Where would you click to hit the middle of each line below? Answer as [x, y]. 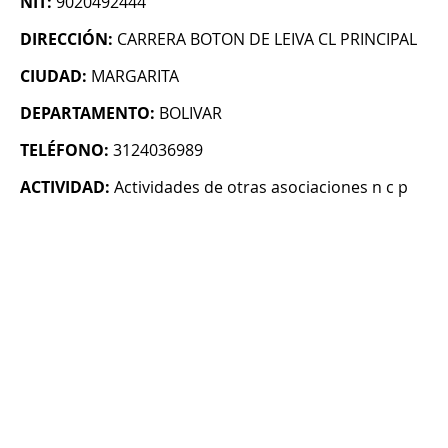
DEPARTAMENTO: [87, 113]
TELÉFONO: [64, 150]
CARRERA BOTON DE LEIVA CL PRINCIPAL [267, 39]
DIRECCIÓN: [66, 39]
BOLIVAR [190, 113]
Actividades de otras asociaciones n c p [261, 187]
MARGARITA [135, 76]
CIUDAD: [53, 76]
